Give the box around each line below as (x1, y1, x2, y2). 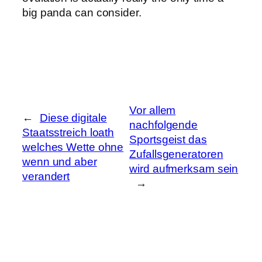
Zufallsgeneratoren (129, 148, 223, 161)
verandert (22, 170, 70, 182)
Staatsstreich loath (22, 126, 115, 139)
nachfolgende (129, 119, 198, 132)
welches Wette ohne (22, 140, 124, 153)
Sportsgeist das (129, 133, 207, 146)
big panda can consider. (22, 6, 142, 19)
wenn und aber (22, 155, 97, 168)
